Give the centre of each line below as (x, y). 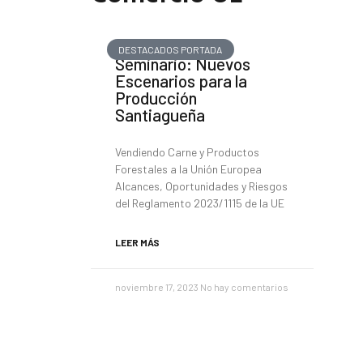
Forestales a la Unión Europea (188, 169)
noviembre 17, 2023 (158, 287)
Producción (156, 98)
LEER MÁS (137, 242)
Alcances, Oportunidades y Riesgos (201, 186)
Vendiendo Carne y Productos (187, 152)
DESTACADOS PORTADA (171, 50)
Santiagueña (160, 115)
